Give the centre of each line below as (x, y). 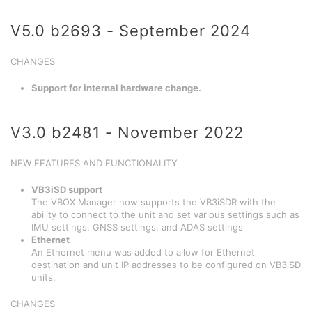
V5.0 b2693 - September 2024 (131, 31)
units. (44, 277)
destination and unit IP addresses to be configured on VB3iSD (166, 265)
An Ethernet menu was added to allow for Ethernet (143, 252)
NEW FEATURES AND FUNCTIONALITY (94, 163)
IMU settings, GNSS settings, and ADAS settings (137, 227)
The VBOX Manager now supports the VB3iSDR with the (154, 202)
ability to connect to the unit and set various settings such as (165, 214)
